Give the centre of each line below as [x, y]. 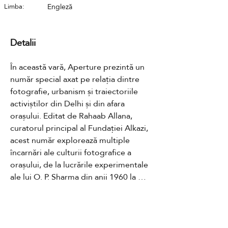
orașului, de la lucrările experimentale [79, 165]
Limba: [14, 7]
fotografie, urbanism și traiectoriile [74, 92]
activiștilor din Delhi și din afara [67, 104]
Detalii [23, 43]
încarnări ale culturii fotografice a [71, 153]
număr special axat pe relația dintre [75, 80]
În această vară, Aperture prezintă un [77, 67]
